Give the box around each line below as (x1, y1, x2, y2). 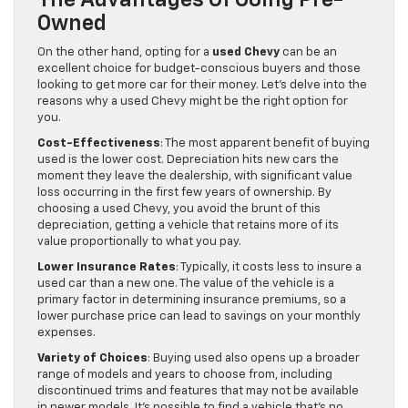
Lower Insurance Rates (37, 261, 176, 274)
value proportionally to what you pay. (37, 236, 241, 249)
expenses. (37, 327, 96, 340)
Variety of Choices (37, 352, 148, 365)
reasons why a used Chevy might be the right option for (37, 96, 348, 108)
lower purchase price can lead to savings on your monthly (37, 311, 361, 323)
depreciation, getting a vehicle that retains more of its (37, 219, 339, 232)
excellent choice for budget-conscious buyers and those (37, 63, 361, 76)
